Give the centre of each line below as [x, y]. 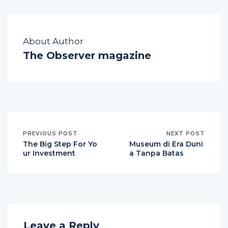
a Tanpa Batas [156, 153]
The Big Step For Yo [60, 144]
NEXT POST [186, 133]
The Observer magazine [87, 55]
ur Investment [49, 153]
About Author [53, 41]
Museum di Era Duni [166, 144]
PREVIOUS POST [50, 133]
